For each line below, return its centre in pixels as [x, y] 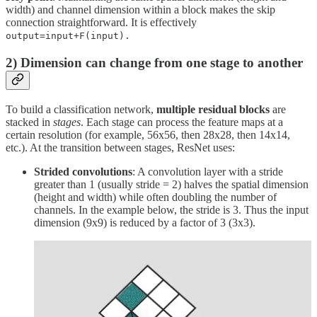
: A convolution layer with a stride [208, 171]
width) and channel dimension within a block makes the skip [140, 10]
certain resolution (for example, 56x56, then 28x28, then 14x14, [148, 134]
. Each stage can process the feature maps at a [182, 122]
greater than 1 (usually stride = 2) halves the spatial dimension [171, 184]
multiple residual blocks [213, 109]
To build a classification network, [81, 109]
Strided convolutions [83, 171]
